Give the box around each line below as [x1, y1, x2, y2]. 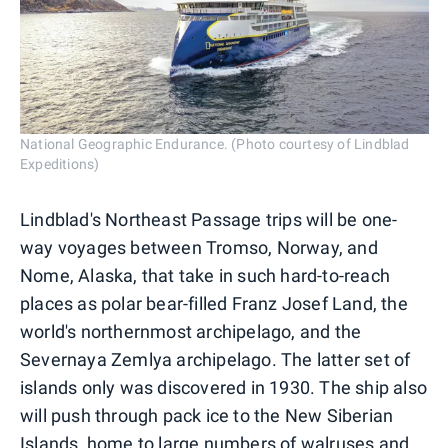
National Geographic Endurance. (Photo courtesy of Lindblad [20, 136, 410, 153]
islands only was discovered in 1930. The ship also [20, 377, 428, 399]
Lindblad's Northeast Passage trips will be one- [20, 209, 398, 231]
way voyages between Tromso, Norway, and [20, 237, 378, 259]
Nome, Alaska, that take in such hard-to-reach [20, 265, 391, 287]
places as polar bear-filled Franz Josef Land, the [20, 293, 408, 315]
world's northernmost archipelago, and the [20, 321, 362, 343]
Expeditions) [20, 156, 100, 173]
